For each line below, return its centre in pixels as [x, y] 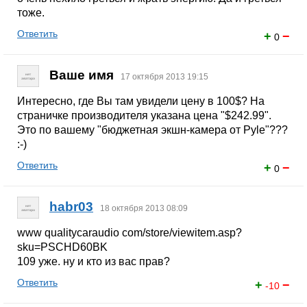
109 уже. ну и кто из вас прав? [94, 261]
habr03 [71, 207]
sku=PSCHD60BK [62, 247]
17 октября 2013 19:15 [164, 77]
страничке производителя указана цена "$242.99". [144, 115]
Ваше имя [82, 75]
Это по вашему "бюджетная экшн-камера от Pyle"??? [152, 130]
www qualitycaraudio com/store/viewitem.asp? [130, 233]
